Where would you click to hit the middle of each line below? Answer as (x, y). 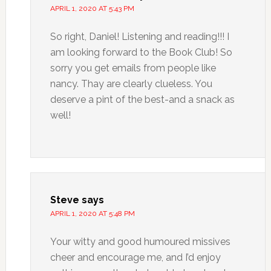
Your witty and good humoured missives (140, 242)
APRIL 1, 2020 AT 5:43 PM (92, 8)
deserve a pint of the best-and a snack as (142, 100)
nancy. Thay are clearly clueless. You (131, 84)
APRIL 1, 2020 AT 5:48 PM (92, 214)
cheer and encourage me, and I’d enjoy (135, 257)
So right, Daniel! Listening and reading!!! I (139, 37)
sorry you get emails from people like (133, 68)
